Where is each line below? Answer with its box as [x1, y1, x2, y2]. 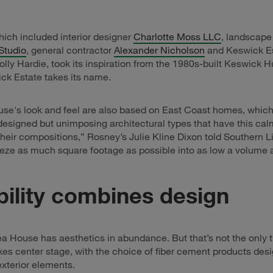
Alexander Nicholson [114, 44, 205, 57]
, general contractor [26, 44, 114, 57]
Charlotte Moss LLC [133, 30, 221, 43]
